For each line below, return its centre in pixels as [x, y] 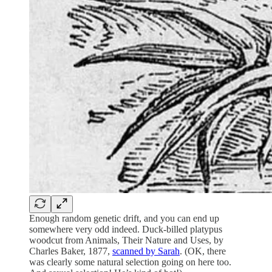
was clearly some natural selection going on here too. [130, 262]
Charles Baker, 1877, [71, 251]
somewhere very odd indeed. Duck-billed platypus [126, 229]
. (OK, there [203, 251]
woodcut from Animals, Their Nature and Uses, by [126, 240]
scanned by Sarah [146, 251]
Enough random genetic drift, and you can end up [124, 219]
